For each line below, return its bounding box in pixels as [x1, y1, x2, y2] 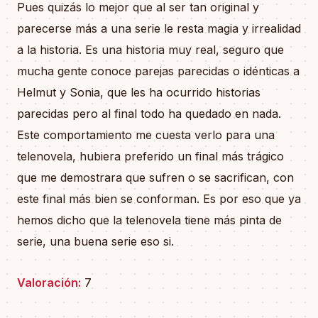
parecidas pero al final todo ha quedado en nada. [17, 106, 281, 121]
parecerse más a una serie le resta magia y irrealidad [17, 21, 301, 35]
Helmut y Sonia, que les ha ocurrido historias [17, 84, 261, 99]
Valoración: [17, 275, 81, 290]
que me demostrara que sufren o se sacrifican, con [17, 170, 294, 185]
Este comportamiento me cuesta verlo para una [17, 127, 275, 142]
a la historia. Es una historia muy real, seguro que [17, 42, 284, 57]
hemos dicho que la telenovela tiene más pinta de [17, 212, 282, 227]
